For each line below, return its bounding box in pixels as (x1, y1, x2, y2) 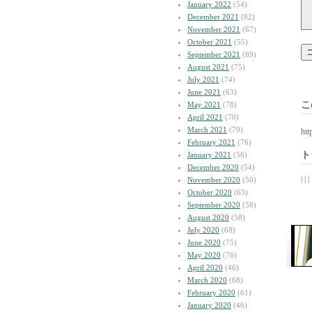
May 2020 (187, 251, 221, 259)
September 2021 (187, 50, 240, 58)
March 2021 (187, 125, 227, 134)
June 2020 (187, 238, 221, 247)
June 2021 (187, 88, 221, 96)
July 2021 (187, 75, 219, 84)
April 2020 (187, 263, 223, 272)
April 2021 (187, 113, 223, 121)
